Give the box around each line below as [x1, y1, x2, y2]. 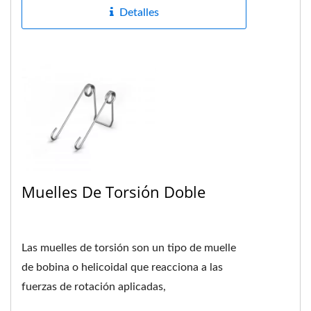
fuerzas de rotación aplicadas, [22, 281, 166, 293]
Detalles [119, 6, 159, 18]
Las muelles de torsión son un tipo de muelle [22, 242, 236, 254]
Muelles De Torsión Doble [22, 181, 205, 203]
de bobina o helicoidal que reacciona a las [22, 262, 223, 274]
